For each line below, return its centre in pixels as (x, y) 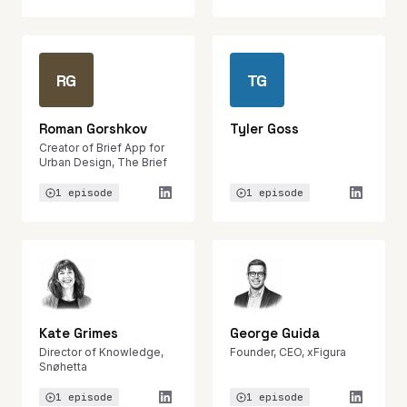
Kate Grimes (79, 333)
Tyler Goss (264, 129)
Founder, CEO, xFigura (288, 352)
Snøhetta (63, 367)
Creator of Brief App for (102, 148)
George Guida (275, 333)
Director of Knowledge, (101, 352)
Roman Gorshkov (93, 129)
